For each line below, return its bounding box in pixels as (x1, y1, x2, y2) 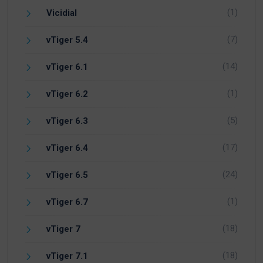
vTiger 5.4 (46, 35, 88, 46)
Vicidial (46, 8, 77, 19)
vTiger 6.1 (46, 62, 88, 73)
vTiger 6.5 (46, 170, 88, 181)
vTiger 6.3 (46, 116, 88, 127)
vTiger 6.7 (46, 197, 88, 208)
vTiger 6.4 (46, 143, 88, 154)
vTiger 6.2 (46, 89, 88, 100)
